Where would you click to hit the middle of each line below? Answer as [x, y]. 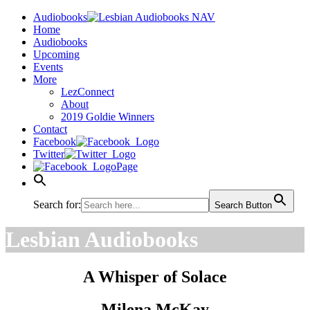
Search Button [243, 205]
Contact [50, 129]
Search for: [57, 204]
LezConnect [88, 92]
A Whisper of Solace [155, 276]
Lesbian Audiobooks [102, 240]
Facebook [55, 142]
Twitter [49, 154]
